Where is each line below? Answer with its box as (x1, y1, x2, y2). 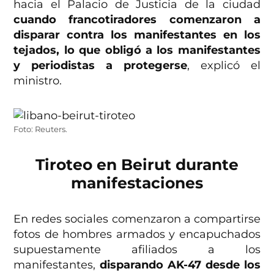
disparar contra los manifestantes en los (13, 28, 261, 42)
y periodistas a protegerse (13, 59, 187, 73)
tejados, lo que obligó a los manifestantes (13, 43, 261, 57)
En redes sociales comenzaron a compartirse (13, 212, 261, 226)
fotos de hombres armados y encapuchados (13, 228, 261, 242)
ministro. (13, 74, 62, 88)
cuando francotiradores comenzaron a (13, 13, 261, 27)
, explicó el (187, 59, 261, 73)
